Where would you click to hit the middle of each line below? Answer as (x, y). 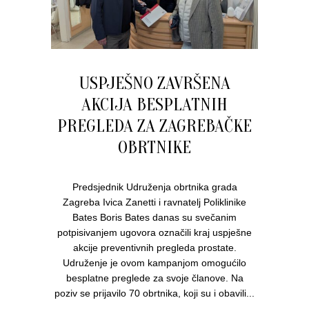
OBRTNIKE (154, 147)
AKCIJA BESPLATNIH (154, 104)
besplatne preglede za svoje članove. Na (154, 278)
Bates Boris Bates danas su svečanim (154, 217)
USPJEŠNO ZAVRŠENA (154, 83)
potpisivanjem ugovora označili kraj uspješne (154, 232)
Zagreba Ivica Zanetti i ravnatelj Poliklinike (154, 202)
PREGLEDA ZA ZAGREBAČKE (154, 126)
